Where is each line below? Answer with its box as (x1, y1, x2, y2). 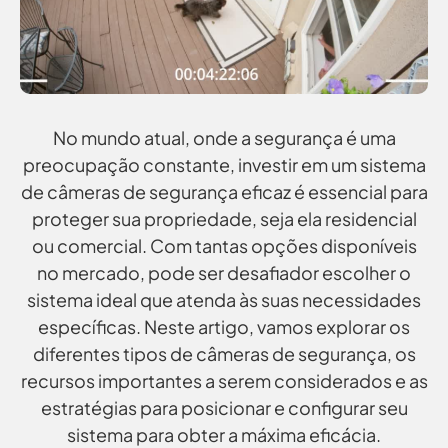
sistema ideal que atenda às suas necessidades (27, 288, 421, 312)
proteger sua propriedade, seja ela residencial (31, 207, 417, 231)
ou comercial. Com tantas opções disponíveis (31, 234, 417, 258)
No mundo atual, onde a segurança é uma (52, 126, 396, 150)
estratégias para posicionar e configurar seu (40, 396, 408, 420)
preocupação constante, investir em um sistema (22, 153, 426, 177)
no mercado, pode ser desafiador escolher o (37, 261, 411, 285)
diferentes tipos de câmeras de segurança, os (32, 342, 416, 366)
